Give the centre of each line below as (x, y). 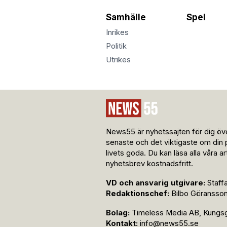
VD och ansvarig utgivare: (156, 183)
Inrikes (117, 32)
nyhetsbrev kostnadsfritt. (149, 164)
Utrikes (118, 60)
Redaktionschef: (138, 194)
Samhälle (126, 17)
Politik (116, 46)
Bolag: (118, 213)
